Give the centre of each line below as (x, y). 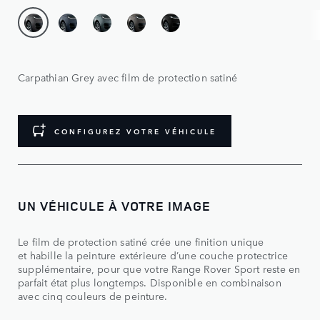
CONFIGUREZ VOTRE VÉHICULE (135, 131)
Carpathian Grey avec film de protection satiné (128, 77)
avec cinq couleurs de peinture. (93, 296)
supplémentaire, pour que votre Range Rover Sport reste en (159, 269)
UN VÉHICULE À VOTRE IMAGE (114, 206)
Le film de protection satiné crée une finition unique (141, 242)
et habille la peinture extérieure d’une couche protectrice (153, 255)
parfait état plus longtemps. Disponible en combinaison (150, 282)
